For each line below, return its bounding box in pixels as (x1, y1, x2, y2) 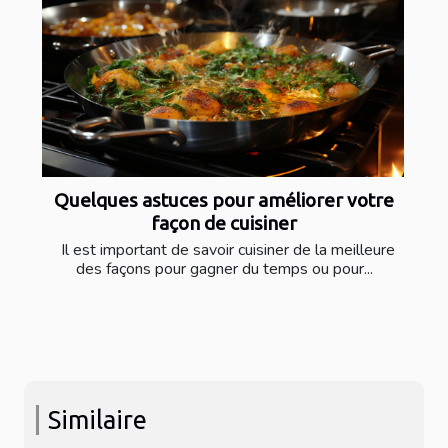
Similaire (48, 405, 148, 435)
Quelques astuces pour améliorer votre (54, 189, 394, 212)
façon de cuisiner (151, 212, 297, 235)
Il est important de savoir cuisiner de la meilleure (53, 239, 395, 262)
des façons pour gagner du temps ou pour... (75, 258, 373, 281)
